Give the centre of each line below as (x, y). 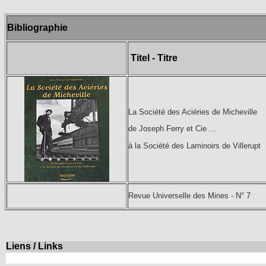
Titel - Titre (154, 58)
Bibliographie (37, 28)
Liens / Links (34, 246)
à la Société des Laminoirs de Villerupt (194, 145)
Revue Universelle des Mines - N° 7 (189, 196)
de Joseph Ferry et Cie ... (172, 129)
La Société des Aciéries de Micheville (193, 112)
